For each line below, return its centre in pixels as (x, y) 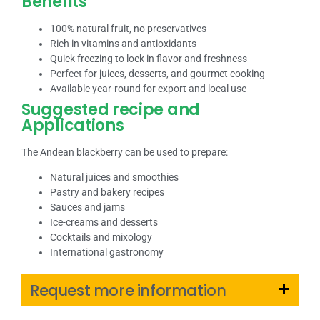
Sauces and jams (87, 207)
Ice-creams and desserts (104, 222)
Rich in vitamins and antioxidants (123, 43)
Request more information (128, 291)
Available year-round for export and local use (148, 88)
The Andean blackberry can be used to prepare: (125, 152)
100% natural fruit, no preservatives (128, 28)
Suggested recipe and (111, 109)
